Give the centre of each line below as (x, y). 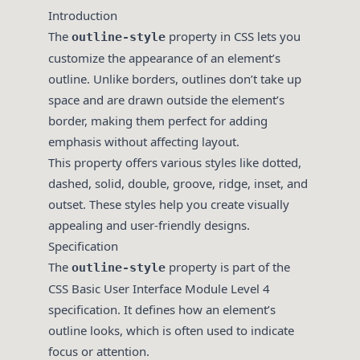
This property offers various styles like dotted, (175, 163)
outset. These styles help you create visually (169, 205)
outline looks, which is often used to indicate (171, 331)
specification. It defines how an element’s (162, 310)
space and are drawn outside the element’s (166, 100)
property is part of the (228, 267)
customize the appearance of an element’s (164, 58)
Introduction (83, 16)
